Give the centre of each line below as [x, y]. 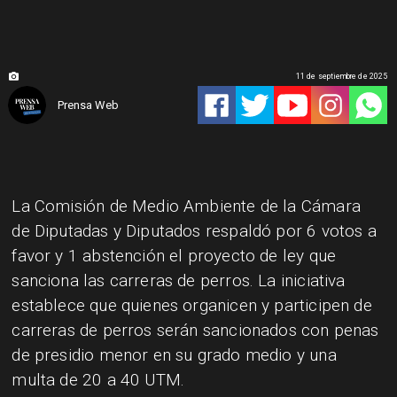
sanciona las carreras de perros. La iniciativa [179, 280]
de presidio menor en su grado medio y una [174, 354]
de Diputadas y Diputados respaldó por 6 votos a [194, 230]
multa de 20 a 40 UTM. [98, 379]
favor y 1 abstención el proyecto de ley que [174, 255]
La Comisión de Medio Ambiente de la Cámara [186, 206]
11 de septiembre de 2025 [342, 77]
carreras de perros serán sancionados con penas [195, 330]
